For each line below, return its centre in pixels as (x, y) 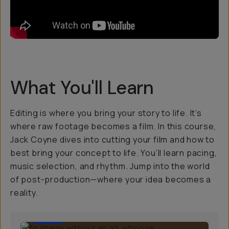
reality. (24, 193)
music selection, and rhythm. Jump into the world (110, 166)
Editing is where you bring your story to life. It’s (106, 113)
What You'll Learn (82, 88)
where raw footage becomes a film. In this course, (113, 126)
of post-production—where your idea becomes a (111, 179)
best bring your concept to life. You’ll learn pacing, (114, 153)
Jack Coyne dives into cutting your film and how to (112, 140)
